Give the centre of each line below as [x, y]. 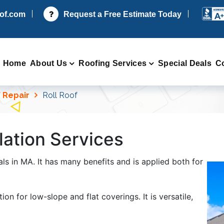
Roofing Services [113, 63]
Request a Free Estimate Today [122, 14]
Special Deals [185, 63]
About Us [48, 63]
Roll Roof [60, 95]
